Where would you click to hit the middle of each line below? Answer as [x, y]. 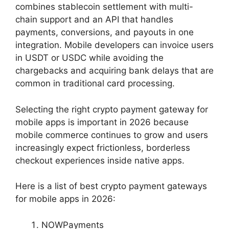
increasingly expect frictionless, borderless [103, 147]
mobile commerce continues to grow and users [112, 135]
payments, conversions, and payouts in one [105, 32]
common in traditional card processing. [95, 84]
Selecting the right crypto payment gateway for [112, 109]
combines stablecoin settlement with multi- [104, 7]
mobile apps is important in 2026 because [102, 122]
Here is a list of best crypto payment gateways [111, 186]
